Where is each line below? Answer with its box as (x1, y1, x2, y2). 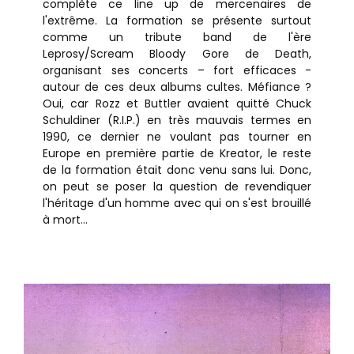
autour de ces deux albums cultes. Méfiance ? (43, 79, 311, 95)
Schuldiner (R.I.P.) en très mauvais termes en (43, 112, 311, 128)
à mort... (43, 212, 88, 228)
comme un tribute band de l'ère (43, 29, 311, 45)
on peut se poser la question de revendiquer (43, 179, 311, 194)
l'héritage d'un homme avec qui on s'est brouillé (43, 195, 311, 211)
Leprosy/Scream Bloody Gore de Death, (43, 46, 311, 62)
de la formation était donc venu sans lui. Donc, (43, 162, 311, 178)
